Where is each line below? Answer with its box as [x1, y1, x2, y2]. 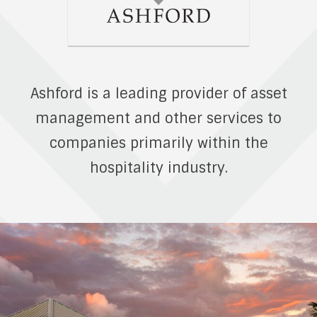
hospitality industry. [89, 158, 228, 177]
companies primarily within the [49, 133, 268, 152]
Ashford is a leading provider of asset [30, 83, 287, 103]
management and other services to [35, 108, 282, 127]
